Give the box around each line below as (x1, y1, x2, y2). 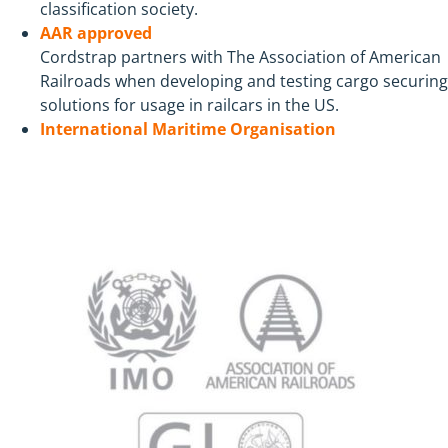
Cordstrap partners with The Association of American (40, 46, 441, 69)
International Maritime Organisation (40, 118, 336, 141)
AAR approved (40, 22, 152, 45)
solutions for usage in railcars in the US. (40, 94, 339, 117)
